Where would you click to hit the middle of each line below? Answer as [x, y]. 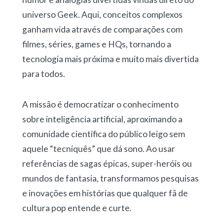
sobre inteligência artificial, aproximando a [102, 119]
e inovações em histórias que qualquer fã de [105, 193]
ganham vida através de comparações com [102, 29]
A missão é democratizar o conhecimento [100, 104]
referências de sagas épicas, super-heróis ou [107, 163]
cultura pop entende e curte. [77, 208]
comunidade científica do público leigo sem [103, 134]
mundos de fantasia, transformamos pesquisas [110, 178]
